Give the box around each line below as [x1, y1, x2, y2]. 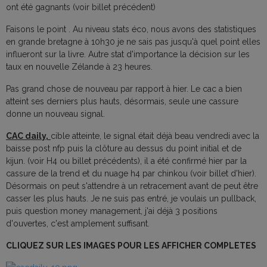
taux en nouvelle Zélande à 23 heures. [6, 62, 155, 72]
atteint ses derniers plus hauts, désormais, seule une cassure [6, 97, 238, 107]
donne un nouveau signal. [6, 109, 105, 119]
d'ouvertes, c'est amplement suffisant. [6, 219, 152, 229]
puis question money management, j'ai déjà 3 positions [6, 206, 218, 216]
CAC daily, [6, 131, 48, 141]
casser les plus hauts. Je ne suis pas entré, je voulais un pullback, [6, 194, 256, 204]
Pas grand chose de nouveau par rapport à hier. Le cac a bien [6, 84, 242, 94]
